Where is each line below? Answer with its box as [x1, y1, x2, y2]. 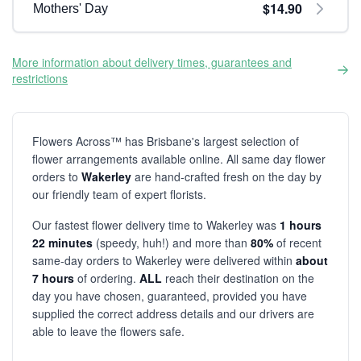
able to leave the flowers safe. [32, 323, 185, 339]
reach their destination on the [162, 270, 314, 286]
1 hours [280, 217, 322, 233]
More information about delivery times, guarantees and [12, 54, 292, 70]
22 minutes [32, 234, 93, 251]
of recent [273, 234, 322, 251]
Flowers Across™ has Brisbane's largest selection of [32, 133, 299, 149]
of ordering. [74, 270, 139, 286]
